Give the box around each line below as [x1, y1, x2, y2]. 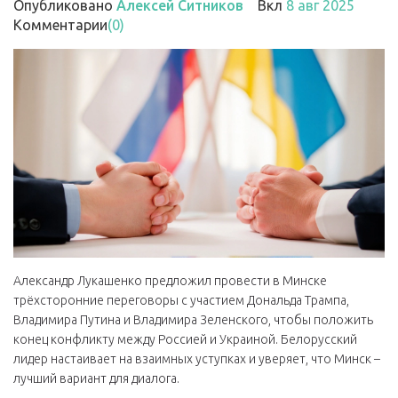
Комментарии [13, 17, 107, 33]
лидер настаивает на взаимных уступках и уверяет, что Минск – [13, 352, 380, 367]
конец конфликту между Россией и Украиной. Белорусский [13, 332, 357, 347]
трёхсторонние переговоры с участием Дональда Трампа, [13, 293, 349, 308]
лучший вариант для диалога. [13, 371, 179, 386]
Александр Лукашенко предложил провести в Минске [13, 274, 327, 289]
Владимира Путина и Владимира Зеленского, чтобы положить [13, 313, 373, 328]
